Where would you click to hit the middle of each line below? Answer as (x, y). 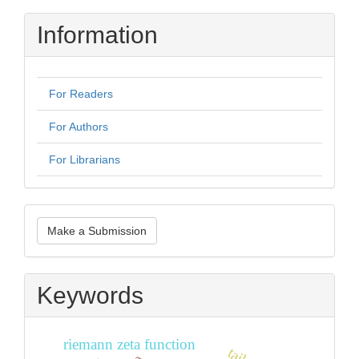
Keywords (90, 295)
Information (97, 34)
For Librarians (85, 159)
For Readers (81, 93)
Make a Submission (97, 230)
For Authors (79, 126)
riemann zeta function (129, 344)
